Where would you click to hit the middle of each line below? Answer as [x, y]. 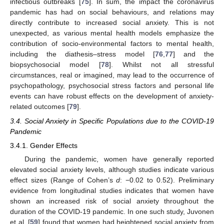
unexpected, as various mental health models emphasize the [112, 33]
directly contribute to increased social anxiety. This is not [112, 23]
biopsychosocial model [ [55, 65]
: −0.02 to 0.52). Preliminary [167, 180]
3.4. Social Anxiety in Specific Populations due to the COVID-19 [112, 121]
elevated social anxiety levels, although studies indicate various [112, 169]
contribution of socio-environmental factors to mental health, [112, 44]
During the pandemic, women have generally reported [119, 159]
